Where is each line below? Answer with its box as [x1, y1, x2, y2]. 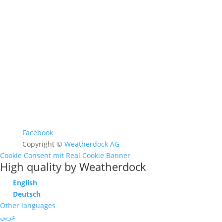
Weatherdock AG [64, 139, 119, 149]
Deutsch [13, 189, 41, 199]
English [13, 178, 37, 187]
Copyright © [22, 139, 64, 149]
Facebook [22, 128, 53, 137]
